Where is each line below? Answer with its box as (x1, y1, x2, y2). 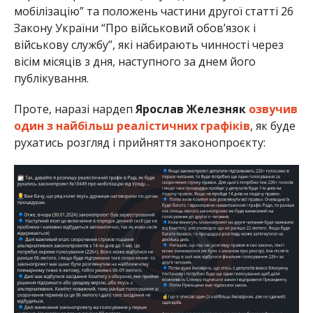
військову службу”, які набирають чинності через (13, 36, 284, 52)
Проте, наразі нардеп (13, 101, 136, 117)
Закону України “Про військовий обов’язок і (13, 20, 256, 36)
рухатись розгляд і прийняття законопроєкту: (13, 134, 265, 150)
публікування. (13, 70, 89, 86)
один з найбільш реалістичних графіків (13, 117, 250, 133)
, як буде (249, 117, 296, 133)
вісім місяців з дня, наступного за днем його (13, 53, 256, 69)
